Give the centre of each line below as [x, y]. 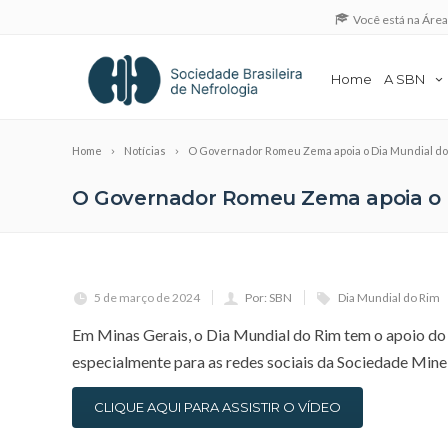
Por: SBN [268, 297]
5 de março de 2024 [147, 297]
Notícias [145, 150]
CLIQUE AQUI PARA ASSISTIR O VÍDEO [217, 406]
